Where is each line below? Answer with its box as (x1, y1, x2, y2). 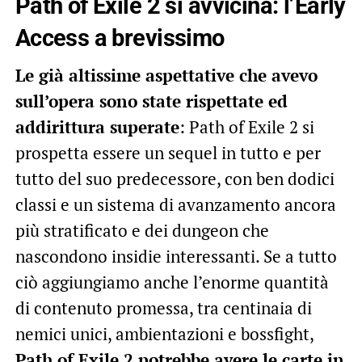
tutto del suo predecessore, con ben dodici (15, 166, 335, 190)
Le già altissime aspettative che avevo (15, 63, 318, 86)
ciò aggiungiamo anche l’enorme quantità (15, 270, 329, 293)
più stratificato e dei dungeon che (15, 218, 269, 242)
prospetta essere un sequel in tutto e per (15, 141, 321, 164)
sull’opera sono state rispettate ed (15, 89, 288, 112)
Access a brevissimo (15, 23, 225, 52)
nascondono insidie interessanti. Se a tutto (15, 244, 337, 267)
